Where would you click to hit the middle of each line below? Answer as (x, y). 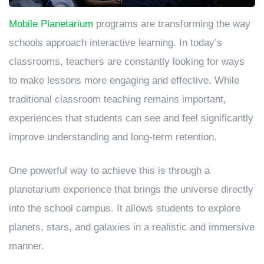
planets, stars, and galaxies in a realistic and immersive (132, 227)
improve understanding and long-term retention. (113, 137)
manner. (27, 246)
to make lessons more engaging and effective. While (124, 80)
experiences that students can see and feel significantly (131, 118)
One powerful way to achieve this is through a (109, 170)
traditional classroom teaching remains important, (118, 99)
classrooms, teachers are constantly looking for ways (127, 61)
